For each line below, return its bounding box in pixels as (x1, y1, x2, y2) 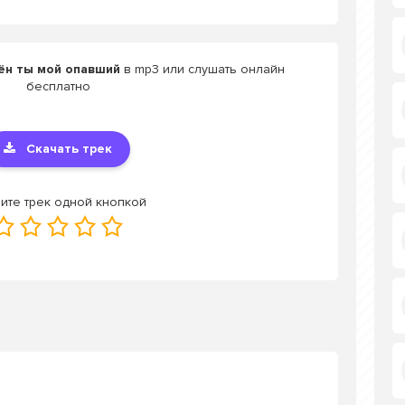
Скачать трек (26, 141, 112, 156)
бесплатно (25, 79, 90, 94)
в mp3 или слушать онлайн (120, 61, 285, 77)
